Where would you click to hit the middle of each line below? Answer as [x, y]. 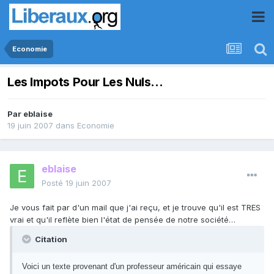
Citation [50, 239]
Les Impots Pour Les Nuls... [85, 82]
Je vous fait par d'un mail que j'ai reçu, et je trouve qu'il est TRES [135, 208]
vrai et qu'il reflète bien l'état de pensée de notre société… [123, 220]
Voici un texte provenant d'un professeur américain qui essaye [132, 267]
